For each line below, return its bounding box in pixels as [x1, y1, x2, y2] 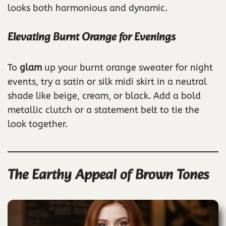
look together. [8, 119, 68, 130]
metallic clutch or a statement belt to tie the [8, 104, 199, 116]
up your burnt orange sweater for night [42, 62, 213, 73]
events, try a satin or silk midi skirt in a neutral [8, 76, 207, 87]
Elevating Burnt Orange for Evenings [8, 28, 176, 47]
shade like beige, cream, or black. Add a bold [8, 90, 201, 101]
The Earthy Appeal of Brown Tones [8, 163, 209, 187]
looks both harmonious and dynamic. [8, 3, 167, 14]
